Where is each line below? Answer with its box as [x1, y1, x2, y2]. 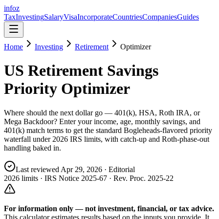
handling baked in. [4, 143, 61, 152]
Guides [177, 13, 199, 21]
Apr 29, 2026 [61, 165, 102, 174]
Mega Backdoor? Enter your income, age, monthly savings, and [4, 117, 200, 126]
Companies [142, 13, 177, 21]
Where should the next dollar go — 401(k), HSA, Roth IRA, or [4, 108, 200, 117]
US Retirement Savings [4, 62, 158, 80]
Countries [112, 13, 142, 21]
